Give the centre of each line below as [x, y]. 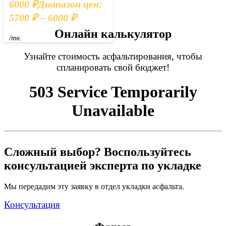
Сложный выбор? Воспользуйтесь [98, 152]
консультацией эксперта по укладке [103, 165]
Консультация [32, 205]
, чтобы [187, 56]
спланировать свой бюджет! [113, 67]
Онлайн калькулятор [113, 34]
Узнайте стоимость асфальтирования [98, 56]
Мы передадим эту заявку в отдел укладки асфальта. [94, 187]
